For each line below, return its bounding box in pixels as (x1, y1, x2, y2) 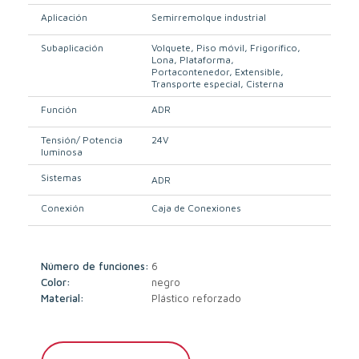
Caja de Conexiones (151, 202, 242, 215)
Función (41, 103, 78, 116)
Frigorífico (250, 42, 298, 54)
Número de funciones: (41, 260, 150, 273)
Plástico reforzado (151, 292, 242, 305)
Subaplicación (41, 42, 104, 54)
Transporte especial (151, 78, 241, 91)
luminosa (41, 146, 83, 159)
